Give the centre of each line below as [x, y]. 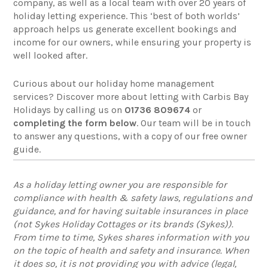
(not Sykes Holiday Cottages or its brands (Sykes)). [124, 224]
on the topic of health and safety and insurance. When [132, 251]
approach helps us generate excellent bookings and [125, 29]
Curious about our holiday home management [114, 84]
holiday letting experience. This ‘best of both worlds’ [127, 16]
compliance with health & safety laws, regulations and [133, 198]
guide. [27, 150]
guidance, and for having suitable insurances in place [131, 211]
